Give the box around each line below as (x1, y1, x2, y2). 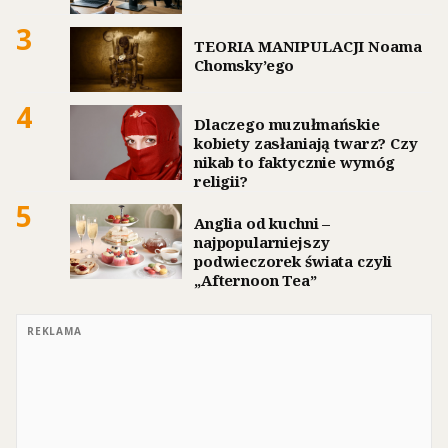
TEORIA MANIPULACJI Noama (194, 36, 422, 57)
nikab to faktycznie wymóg (194, 152, 396, 173)
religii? (194, 171, 248, 192)
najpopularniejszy (194, 232, 330, 253)
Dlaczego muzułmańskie (194, 114, 380, 135)
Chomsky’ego (194, 55, 295, 76)
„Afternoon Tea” (194, 270, 317, 291)
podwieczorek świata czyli (194, 251, 393, 272)
